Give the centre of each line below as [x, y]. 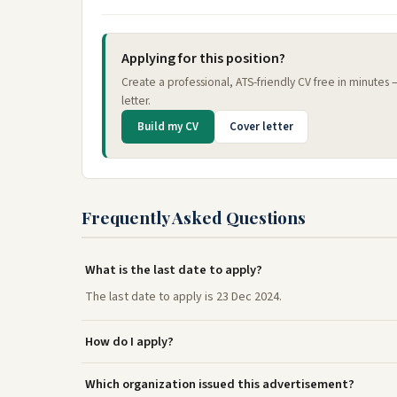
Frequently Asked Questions [194, 217]
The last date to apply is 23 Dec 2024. [183, 297]
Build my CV [168, 127]
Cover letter [261, 127]
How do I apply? [129, 342]
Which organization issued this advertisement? [220, 384]
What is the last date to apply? [174, 270]
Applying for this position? [203, 58]
